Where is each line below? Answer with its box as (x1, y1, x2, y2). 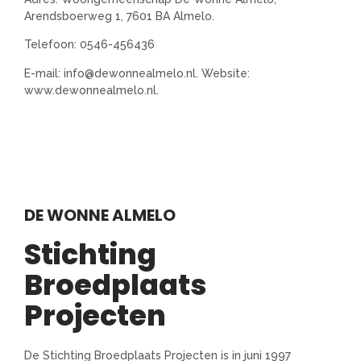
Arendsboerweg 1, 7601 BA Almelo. (24, 10, 214, 23)
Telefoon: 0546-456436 (24, 38, 155, 52)
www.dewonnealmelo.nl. (24, 83, 159, 97)
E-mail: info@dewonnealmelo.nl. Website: (24, 66, 250, 80)
